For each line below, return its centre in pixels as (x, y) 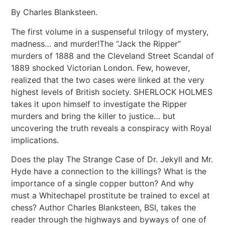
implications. (35, 140)
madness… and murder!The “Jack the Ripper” (96, 43)
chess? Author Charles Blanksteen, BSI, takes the (103, 207)
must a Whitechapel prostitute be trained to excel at (110, 195)
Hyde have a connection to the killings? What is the (109, 171)
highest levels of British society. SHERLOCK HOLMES (112, 92)
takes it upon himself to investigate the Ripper (99, 104)
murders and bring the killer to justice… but (93, 116)
